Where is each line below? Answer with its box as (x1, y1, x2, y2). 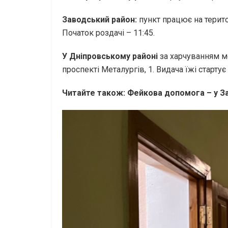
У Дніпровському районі (62, 51, 158, 61)
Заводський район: (62, 14, 139, 24)
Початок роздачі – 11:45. (62, 27, 155, 38)
